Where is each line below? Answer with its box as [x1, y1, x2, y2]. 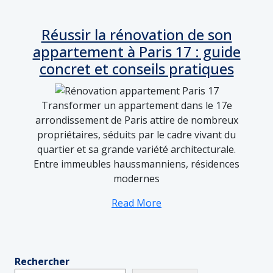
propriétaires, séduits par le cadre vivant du [37, 127, 236, 141]
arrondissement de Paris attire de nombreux [35, 113, 238, 127]
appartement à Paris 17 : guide [32, 42, 241, 62]
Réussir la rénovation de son [41, 25, 232, 45]
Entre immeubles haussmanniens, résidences [34, 157, 239, 171]
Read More [112, 196, 161, 210]
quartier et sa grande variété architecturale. [37, 142, 236, 156]
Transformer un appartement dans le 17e [41, 98, 232, 112]
